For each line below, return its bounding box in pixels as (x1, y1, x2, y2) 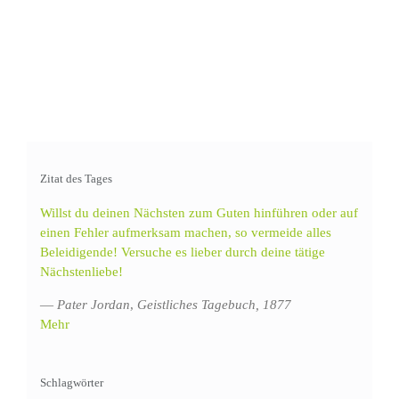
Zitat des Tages (40, 172, 112, 186)
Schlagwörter (40, 375, 103, 389)
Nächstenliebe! (40, 264, 123, 279)
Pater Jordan (57, 297, 130, 312)
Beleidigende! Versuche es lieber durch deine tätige (40, 244, 325, 259)
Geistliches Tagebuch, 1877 (137, 297, 291, 312)
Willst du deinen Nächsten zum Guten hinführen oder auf (40, 205, 358, 220)
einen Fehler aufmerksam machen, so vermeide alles (40, 224, 331, 240)
